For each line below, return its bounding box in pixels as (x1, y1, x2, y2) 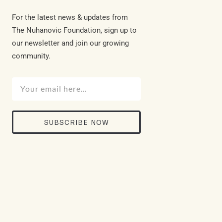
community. (12, 51, 51, 60)
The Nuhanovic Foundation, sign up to (12, 25, 137, 35)
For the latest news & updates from (12, 12, 128, 22)
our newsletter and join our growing (12, 38, 129, 48)
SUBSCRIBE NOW (44, 117, 109, 126)
